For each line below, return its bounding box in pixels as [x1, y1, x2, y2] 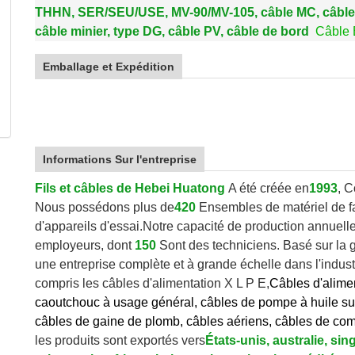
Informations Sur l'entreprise [43, 153, 197, 166]
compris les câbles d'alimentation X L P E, [35, 277, 269, 290]
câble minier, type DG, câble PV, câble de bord [35, 25, 309, 38]
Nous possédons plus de [35, 200, 174, 214]
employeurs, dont [35, 239, 132, 252]
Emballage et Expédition [43, 60, 174, 73]
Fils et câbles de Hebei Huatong [35, 181, 225, 195]
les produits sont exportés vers [35, 334, 205, 347]
